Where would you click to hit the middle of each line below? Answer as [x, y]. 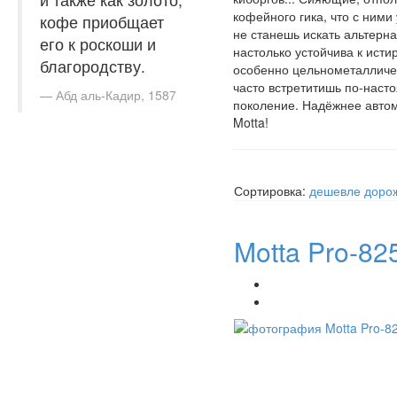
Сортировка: [271, 191]
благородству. [93, 66]
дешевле [335, 191]
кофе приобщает [102, 22]
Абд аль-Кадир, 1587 [116, 95]
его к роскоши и [98, 44]
